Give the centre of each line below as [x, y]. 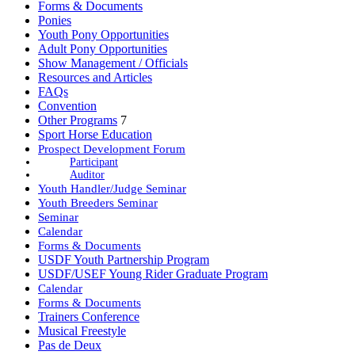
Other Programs [78, 120]
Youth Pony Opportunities [103, 34]
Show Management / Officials [113, 63]
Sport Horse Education [95, 134]
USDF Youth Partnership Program [124, 259]
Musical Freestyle [82, 330]
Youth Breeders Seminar [98, 202]
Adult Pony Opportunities [103, 48]
